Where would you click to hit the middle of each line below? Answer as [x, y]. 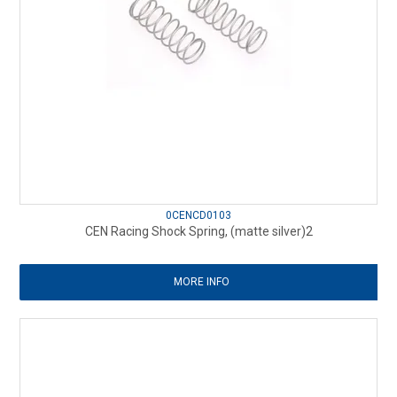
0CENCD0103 [198, 215]
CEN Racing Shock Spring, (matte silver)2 [198, 231]
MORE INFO [201, 281]
